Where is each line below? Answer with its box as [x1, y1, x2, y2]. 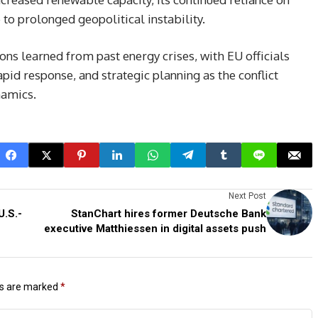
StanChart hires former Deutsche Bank [71, 207, 266, 220]
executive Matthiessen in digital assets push [44, 222, 266, 235]
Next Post [229, 191, 266, 201]
